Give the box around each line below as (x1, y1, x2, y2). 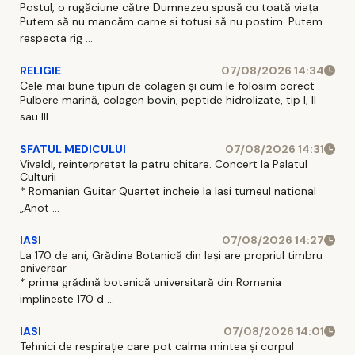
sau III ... (20, 109, 59, 124)
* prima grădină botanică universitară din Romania (20, 274, 281, 289)
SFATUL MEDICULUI (20, 141, 126, 156)
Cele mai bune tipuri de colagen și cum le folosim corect (20, 78, 315, 93)
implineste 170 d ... (20, 291, 114, 306)
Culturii (20, 169, 56, 184)
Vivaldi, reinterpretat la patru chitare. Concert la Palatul (20, 156, 307, 171)
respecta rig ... (20, 30, 93, 45)
